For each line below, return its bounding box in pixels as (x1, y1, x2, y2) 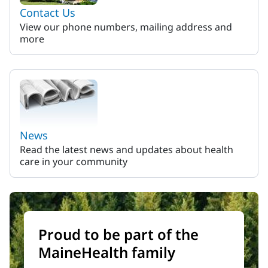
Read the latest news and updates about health (20, 143, 233, 156)
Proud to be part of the (38, 224, 199, 244)
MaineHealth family (38, 242, 175, 262)
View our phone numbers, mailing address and (20, 20, 232, 33)
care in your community (20, 155, 127, 168)
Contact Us (20, 5, 75, 20)
